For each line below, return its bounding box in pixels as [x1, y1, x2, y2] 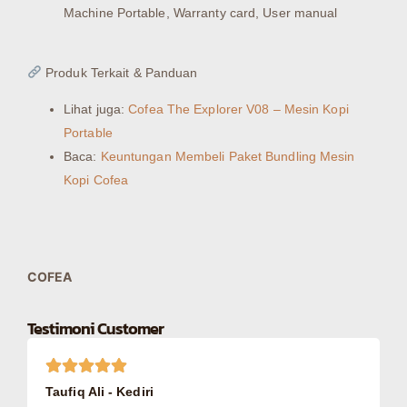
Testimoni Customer [27, 316, 164, 342]
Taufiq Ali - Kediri [45, 384, 154, 400]
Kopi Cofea [64, 173, 128, 188]
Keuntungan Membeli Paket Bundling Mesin [100, 149, 355, 164]
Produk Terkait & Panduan [41, 65, 198, 80]
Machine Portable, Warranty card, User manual [64, 5, 338, 20]
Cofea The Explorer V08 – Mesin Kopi [128, 102, 349, 117]
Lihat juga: [64, 102, 129, 117]
